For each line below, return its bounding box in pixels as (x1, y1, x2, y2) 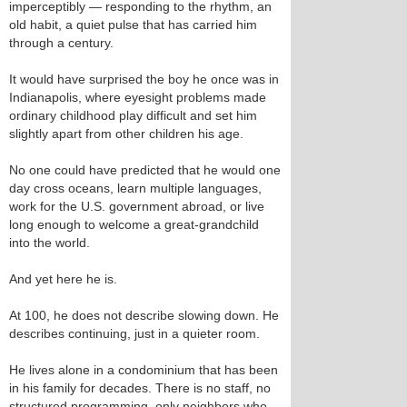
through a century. (9, 35, 114, 50)
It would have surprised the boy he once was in (9, 72, 279, 86)
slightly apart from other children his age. (9, 126, 243, 141)
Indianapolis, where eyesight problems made (9, 90, 266, 104)
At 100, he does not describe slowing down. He (9, 308, 279, 323)
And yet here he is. (9, 272, 117, 286)
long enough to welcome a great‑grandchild (9, 217, 259, 232)
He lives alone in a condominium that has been (9, 362, 278, 377)
